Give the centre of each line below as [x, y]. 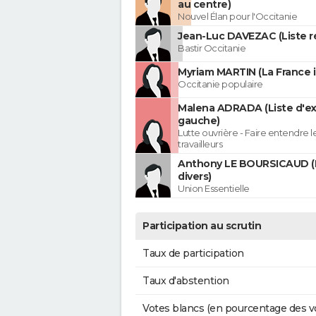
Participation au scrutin [202, 226]
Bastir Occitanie [212, 48]
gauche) [199, 121]
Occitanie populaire [220, 84]
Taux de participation [193, 254]
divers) [195, 177]
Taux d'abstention [186, 281]
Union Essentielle [214, 189]
